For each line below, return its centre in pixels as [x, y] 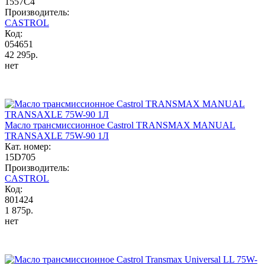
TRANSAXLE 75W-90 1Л [57, 135]
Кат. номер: [28, 146]
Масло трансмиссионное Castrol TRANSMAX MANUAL [120, 125]
